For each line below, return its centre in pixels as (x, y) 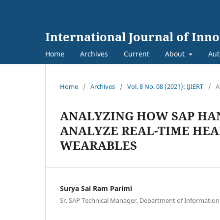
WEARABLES (98, 145)
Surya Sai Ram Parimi (96, 188)
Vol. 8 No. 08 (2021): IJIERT (165, 86)
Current (137, 54)
